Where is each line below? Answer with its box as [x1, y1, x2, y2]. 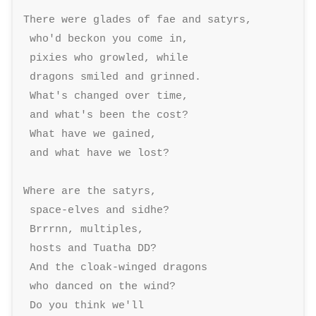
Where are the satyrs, [23, 184, 164, 197]
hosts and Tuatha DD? [23, 241, 164, 255]
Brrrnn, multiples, [23, 222, 151, 236]
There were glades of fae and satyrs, [23, 13, 259, 26]
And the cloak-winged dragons [23, 260, 214, 274]
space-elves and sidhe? [23, 203, 176, 217]
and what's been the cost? [23, 108, 195, 121]
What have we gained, [23, 127, 164, 140]
